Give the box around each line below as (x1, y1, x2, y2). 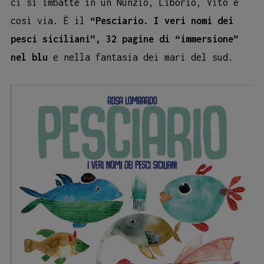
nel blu (11, 51, 48, 62)
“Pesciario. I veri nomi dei (90, 15, 233, 26)
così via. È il (11, 15, 90, 26)
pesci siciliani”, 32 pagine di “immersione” (11, 33, 239, 44)
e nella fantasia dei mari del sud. (48, 51, 233, 62)
